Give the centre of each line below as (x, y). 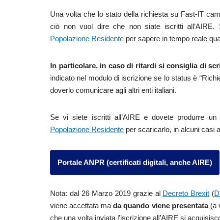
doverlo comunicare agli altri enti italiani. (113, 90)
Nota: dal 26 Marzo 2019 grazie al (107, 193)
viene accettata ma (82, 206)
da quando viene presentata (162, 206)
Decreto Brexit (186, 193)
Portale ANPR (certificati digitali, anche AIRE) (135, 162)
